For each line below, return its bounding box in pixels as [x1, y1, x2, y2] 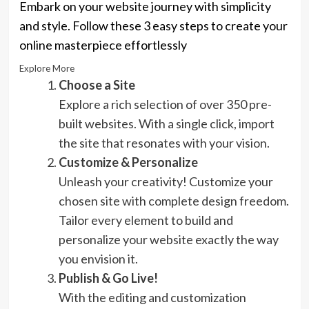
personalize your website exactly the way [58, 231, 279, 247]
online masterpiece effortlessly [19, 37, 187, 52]
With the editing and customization [58, 289, 246, 305]
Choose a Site [58, 77, 135, 92]
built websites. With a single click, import [58, 115, 275, 131]
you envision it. [58, 250, 138, 266]
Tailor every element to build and [58, 212, 233, 228]
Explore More [19, 62, 74, 74]
